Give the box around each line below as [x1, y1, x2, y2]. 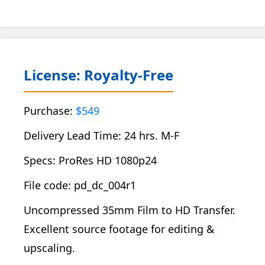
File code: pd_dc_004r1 [24, 178, 136, 192]
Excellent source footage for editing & [24, 222, 214, 236]
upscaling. [24, 241, 75, 255]
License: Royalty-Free [24, 65, 173, 85]
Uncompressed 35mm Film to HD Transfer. [24, 203, 235, 217]
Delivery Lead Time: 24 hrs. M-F [24, 128, 179, 143]
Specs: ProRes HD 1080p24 [24, 153, 157, 167]
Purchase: [24, 104, 76, 118]
